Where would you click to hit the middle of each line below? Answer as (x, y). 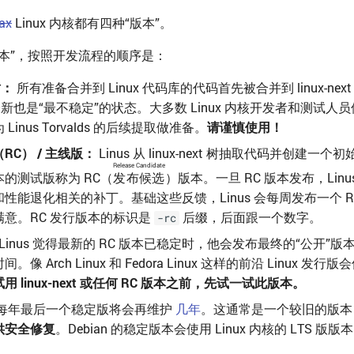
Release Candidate (139, 166)
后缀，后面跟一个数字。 (250, 217)
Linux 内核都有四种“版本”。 (92, 23)
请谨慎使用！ (245, 127)
